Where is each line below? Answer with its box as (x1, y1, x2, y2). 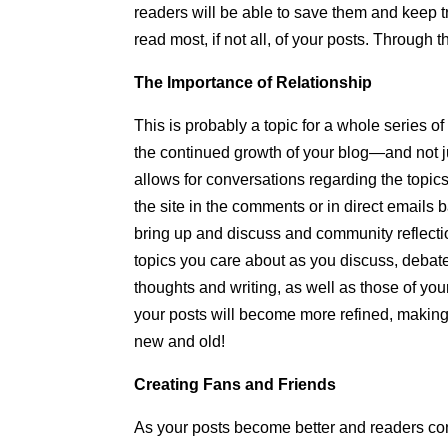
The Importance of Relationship (134, 74, 373, 91)
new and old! (134, 333, 226, 350)
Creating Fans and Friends (134, 376, 337, 393)
